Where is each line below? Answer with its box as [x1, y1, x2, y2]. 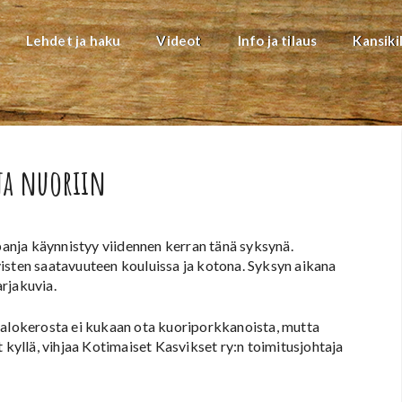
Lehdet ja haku [25, 32, 121, 48]
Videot [156, 32, 202, 48]
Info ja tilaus [237, 32, 318, 48]
